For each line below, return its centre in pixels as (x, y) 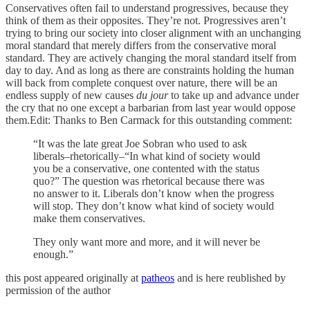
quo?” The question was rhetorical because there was (149, 181)
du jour (152, 95)
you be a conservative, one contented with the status (146, 168)
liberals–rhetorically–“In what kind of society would (147, 156)
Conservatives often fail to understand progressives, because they (147, 8)
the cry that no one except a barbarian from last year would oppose (151, 107)
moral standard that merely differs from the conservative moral (141, 45)
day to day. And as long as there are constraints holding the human (150, 70)
